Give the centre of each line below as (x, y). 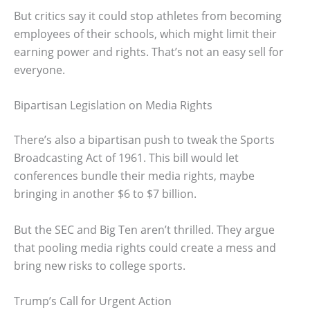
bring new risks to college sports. (100, 265)
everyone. (39, 70)
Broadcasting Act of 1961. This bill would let (126, 158)
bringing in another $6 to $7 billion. (105, 194)
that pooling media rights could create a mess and (145, 247)
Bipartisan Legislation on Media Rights (113, 106)
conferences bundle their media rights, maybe (134, 176)
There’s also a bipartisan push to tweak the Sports (144, 140)
